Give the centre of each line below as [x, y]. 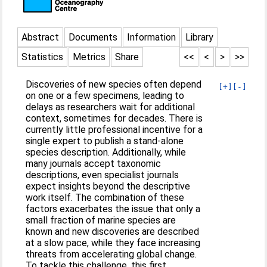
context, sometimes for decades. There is [114, 118]
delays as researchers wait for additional [111, 107]
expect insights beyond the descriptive [108, 186]
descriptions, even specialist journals [103, 175]
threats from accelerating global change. [111, 254]
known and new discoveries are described [113, 232]
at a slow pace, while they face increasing [113, 243]
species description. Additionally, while [106, 152]
